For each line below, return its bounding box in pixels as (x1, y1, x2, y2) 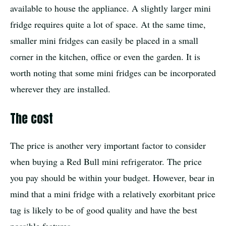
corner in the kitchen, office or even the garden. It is (10, 50, 200, 63)
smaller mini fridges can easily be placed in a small (10, 34, 198, 46)
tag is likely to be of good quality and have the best (10, 203, 197, 216)
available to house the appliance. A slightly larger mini (10, 2, 211, 14)
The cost (10, 109, 53, 128)
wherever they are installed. (10, 82, 110, 95)
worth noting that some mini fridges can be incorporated (10, 66, 216, 79)
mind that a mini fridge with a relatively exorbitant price (10, 187, 215, 200)
